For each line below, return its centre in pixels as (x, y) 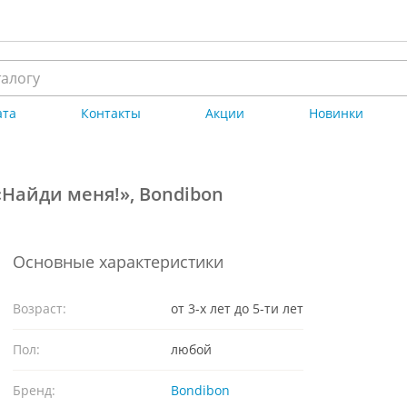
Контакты (111, 113)
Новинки (337, 113)
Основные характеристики (118, 262)
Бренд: (34, 390)
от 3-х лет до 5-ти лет (237, 308)
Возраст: (40, 308)
